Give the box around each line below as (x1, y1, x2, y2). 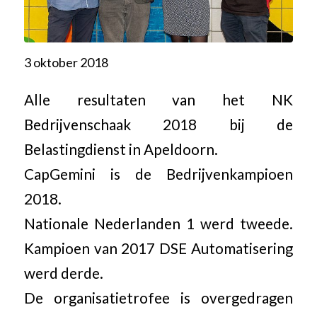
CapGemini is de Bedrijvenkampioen (23, 165, 294, 183)
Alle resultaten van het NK (23, 91, 294, 108)
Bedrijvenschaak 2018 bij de (23, 115, 294, 133)
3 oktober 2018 (23, 54, 108, 71)
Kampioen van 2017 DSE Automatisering (23, 239, 294, 257)
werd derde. (23, 264, 103, 282)
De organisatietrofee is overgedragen (23, 289, 294, 306)
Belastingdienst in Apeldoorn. (23, 140, 218, 158)
